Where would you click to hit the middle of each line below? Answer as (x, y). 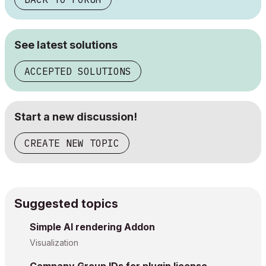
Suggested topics (66, 203)
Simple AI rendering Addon (92, 227)
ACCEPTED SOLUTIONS (78, 71)
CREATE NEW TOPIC (72, 143)
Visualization (54, 242)
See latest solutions (66, 45)
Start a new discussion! (76, 116)
